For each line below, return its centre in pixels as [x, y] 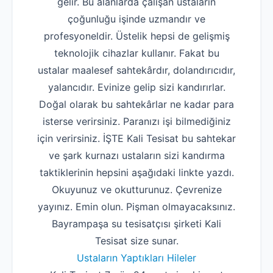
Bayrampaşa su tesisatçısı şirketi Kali [136, 224]
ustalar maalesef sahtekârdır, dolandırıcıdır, [136, 70]
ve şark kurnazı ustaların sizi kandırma [136, 155]
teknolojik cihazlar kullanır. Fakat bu [136, 53]
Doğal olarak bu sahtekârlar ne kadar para [136, 104]
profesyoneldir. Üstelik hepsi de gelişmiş [136, 36]
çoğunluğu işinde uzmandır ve [136, 19]
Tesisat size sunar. [136, 241]
